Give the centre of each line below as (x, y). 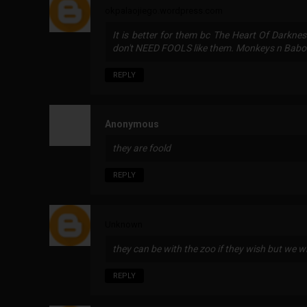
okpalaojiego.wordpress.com (164, 11)
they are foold (142, 148)
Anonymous (132, 124)
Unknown (124, 225)
